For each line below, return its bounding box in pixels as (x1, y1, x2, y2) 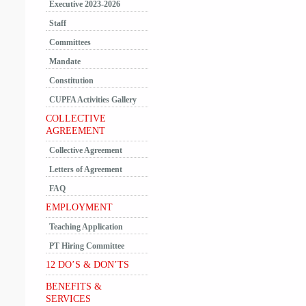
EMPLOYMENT (46, 202, 113, 212)
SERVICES (46, 294, 92, 304)
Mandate (49, 57, 81, 66)
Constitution (49, 76, 94, 85)
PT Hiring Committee (49, 241, 125, 251)
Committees (49, 38, 92, 47)
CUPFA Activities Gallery (49, 95, 137, 105)
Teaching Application (49, 222, 124, 232)
